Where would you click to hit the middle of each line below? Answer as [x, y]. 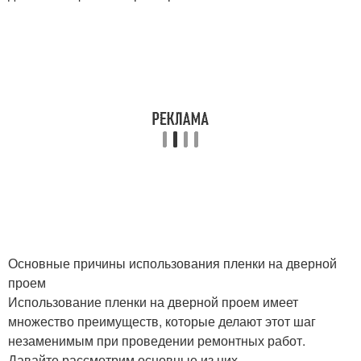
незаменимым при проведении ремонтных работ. [157, 340]
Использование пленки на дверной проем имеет [153, 302]
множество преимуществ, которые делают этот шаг [162, 321]
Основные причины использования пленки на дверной [172, 263]
